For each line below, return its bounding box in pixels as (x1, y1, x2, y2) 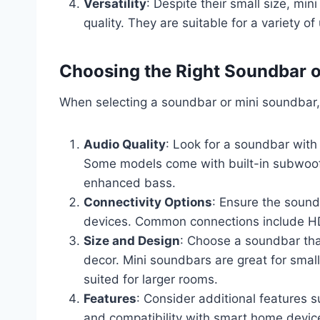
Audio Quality (84, 136, 166, 151)
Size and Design (84, 233, 180, 248)
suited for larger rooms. (84, 271, 218, 286)
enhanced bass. (84, 175, 176, 190)
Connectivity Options (84, 194, 212, 209)
